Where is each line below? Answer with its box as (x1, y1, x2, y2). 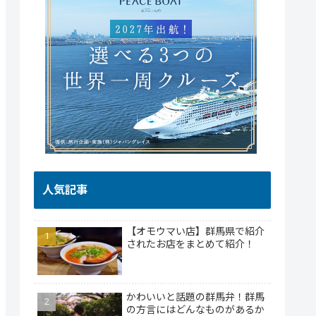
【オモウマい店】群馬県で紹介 (126, 226, 265, 238)
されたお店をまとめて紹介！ (126, 238, 255, 250)
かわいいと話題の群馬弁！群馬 (126, 291, 265, 303)
